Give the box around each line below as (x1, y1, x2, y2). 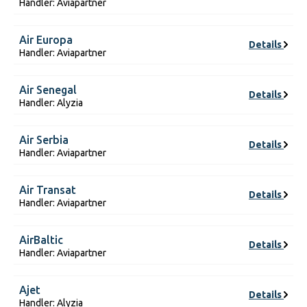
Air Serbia (19, 134, 69, 146)
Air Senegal (19, 84, 77, 96)
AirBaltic (19, 234, 63, 246)
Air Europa (19, 34, 73, 46)
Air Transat (19, 184, 76, 196)
